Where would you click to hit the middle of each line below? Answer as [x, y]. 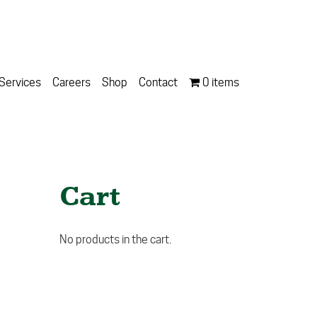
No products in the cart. [115, 240]
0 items [221, 82]
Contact [158, 82]
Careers [71, 82]
